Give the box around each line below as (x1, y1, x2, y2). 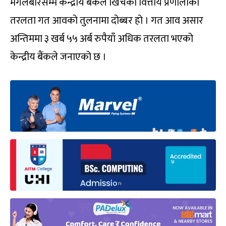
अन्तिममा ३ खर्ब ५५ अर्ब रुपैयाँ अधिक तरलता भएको (10, 30, 193, 48)
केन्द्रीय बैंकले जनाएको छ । (10, 48, 106, 66)
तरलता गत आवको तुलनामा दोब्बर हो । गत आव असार (10, 12, 203, 30)
